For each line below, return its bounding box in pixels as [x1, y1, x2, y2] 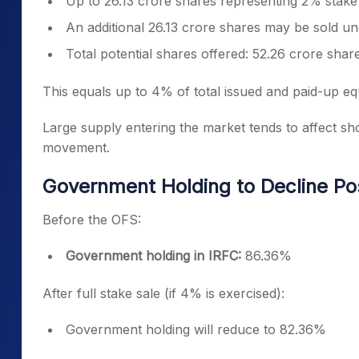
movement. [42, 139, 110, 155]
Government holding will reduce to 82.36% [66, 321, 326, 337]
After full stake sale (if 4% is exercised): [42, 285, 284, 301]
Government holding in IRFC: [66, 248, 241, 264]
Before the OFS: [42, 212, 141, 228]
